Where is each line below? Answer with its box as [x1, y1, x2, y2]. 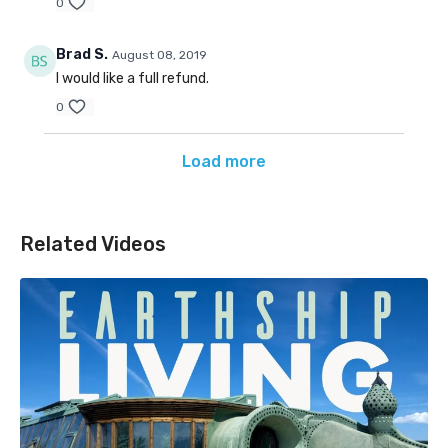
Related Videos [20, 232, 166, 257]
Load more [182, 152, 266, 172]
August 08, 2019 [112, 48, 207, 63]
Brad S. [56, 46, 108, 64]
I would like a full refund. [56, 70, 209, 88]
